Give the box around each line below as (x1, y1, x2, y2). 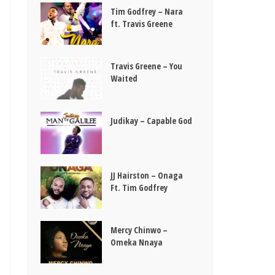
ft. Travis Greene (110, 17, 173, 29)
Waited (110, 72, 138, 84)
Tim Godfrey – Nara (110, 5, 184, 17)
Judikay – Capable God (110, 114, 193, 126)
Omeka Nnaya (110, 236, 163, 248)
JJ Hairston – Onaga (110, 169, 184, 181)
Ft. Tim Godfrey (110, 181, 168, 193)
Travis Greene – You (110, 60, 183, 72)
